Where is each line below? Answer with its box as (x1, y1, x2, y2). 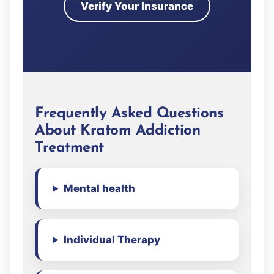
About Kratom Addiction (35, 123, 201, 138)
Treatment (35, 140, 104, 155)
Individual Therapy (63, 233, 160, 246)
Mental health (63, 182, 135, 194)
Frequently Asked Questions (35, 106, 224, 121)
